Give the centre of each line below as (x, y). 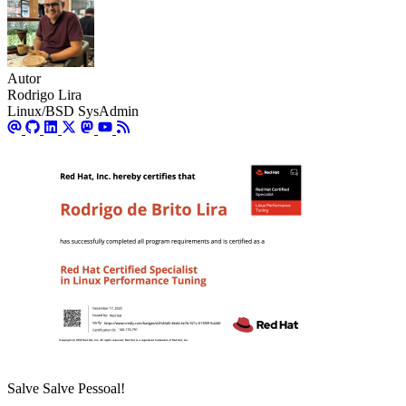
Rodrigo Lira (44, 95)
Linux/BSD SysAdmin (73, 111)
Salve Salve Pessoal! (66, 389)
